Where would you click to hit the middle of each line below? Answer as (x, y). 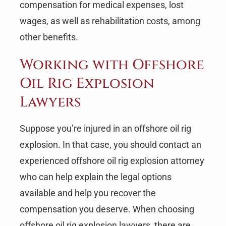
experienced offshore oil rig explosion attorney (112, 160)
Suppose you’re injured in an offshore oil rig (105, 128)
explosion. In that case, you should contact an (110, 144)
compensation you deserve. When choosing (107, 209)
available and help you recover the (88, 193)
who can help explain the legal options (95, 177)
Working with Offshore (111, 65)
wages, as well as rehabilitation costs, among (110, 21)
